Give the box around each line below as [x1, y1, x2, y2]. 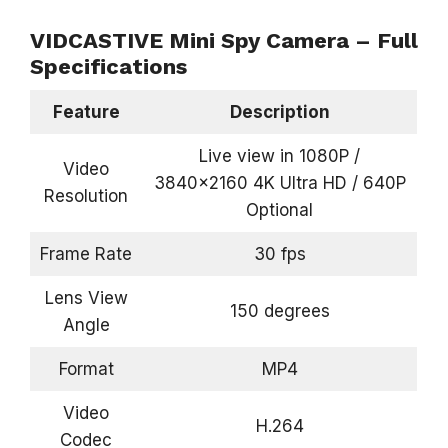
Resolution [44, 185, 128, 206]
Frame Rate [40, 243, 132, 264]
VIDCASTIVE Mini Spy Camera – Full [30, 27, 418, 53]
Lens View [44, 287, 128, 308]
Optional [246, 199, 313, 220]
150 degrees [229, 300, 330, 321]
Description [229, 101, 330, 122]
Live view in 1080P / [199, 145, 360, 166]
